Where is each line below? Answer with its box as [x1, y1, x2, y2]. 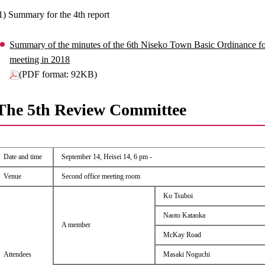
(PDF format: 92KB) [19, 69, 98, 79]
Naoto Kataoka [163, 211, 205, 219]
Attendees [3, 250, 31, 258]
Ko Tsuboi [163, 191, 193, 200]
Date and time [3, 152, 42, 161]
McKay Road [163, 230, 201, 239]
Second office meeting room [61, 172, 140, 180]
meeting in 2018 [9, 54, 70, 64]
